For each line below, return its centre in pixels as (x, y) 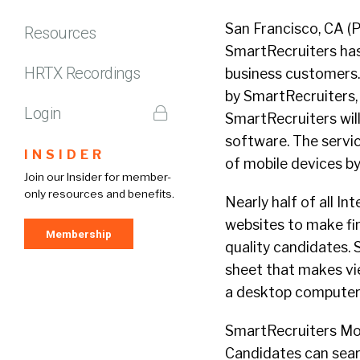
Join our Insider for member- (98, 176)
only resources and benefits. (99, 193)
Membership (79, 233)
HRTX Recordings (82, 73)
